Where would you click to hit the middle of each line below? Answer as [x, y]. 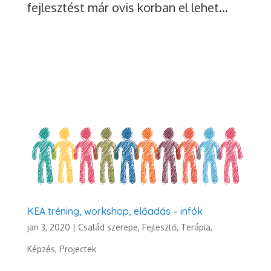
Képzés [41, 249]
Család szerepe [108, 227]
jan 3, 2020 [48, 227]
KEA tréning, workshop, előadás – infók [115, 211]
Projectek [77, 249]
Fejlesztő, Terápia [176, 227]
